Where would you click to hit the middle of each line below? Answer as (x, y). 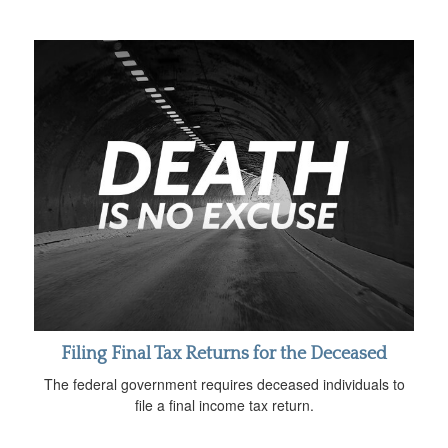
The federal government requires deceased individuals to (224, 384)
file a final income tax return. (224, 405)
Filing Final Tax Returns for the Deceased (224, 354)
